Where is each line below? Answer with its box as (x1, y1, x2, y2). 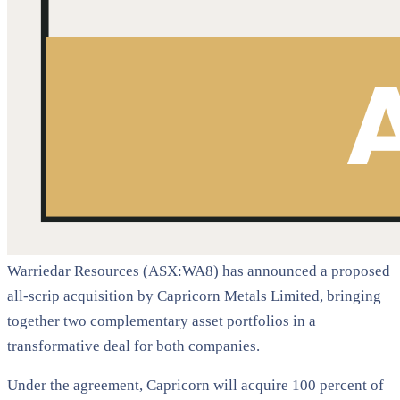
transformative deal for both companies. (7, 337, 260, 354)
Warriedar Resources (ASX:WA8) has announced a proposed (7, 262, 390, 279)
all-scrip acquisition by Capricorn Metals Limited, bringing (7, 287, 381, 304)
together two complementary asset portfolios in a (7, 312, 316, 329)
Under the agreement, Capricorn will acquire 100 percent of (7, 376, 384, 394)
